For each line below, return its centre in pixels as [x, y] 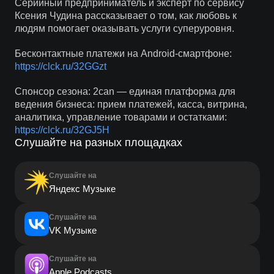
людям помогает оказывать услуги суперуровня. [124, 28]
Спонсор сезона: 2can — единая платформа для [125, 91]
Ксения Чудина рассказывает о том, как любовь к [125, 16]
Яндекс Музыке [82, 189]
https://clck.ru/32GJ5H [62, 130]
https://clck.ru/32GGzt [60, 66]
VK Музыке [72, 230]
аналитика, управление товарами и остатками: [120, 117]
